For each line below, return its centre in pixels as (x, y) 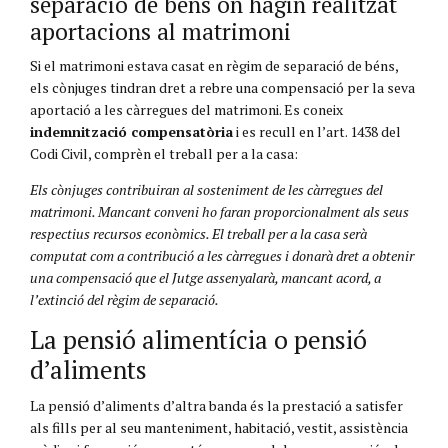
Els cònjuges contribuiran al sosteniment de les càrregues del (206, 189)
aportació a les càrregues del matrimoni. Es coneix (186, 109)
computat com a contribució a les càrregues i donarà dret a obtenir (222, 255)
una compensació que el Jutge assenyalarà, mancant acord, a (205, 277)
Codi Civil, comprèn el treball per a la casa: (164, 153)
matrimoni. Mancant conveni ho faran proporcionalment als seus (219, 211)
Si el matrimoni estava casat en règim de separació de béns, (214, 65)
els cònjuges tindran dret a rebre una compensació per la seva (222, 87)
